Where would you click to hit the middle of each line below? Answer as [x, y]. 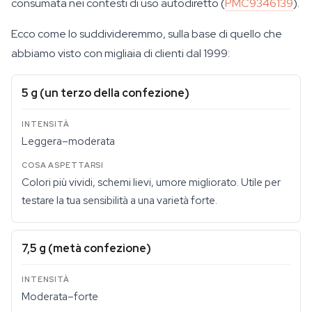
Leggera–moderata [68, 141]
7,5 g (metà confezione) [86, 248]
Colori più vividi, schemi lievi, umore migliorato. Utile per [151, 182]
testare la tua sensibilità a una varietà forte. [119, 201]
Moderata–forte [60, 297]
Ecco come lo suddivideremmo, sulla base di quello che [147, 34]
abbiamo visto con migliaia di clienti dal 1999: [120, 53]
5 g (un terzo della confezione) [106, 93]
